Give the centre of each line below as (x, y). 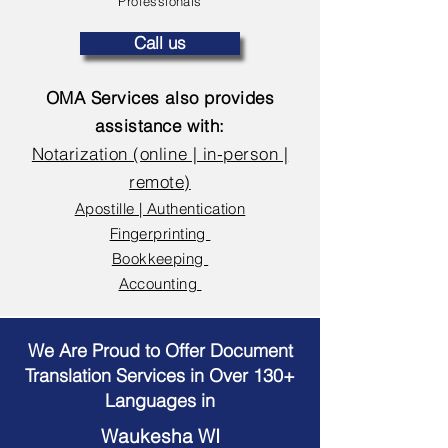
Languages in (160, 400)
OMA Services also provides (160, 97)
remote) (160, 181)
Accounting (160, 283)
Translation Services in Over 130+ (160, 375)
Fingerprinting (160, 233)
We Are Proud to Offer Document (160, 350)
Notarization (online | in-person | (160, 153)
